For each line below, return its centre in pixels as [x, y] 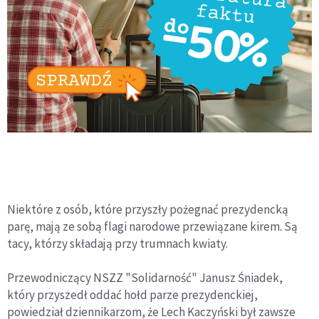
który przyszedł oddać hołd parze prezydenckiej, [132, 295]
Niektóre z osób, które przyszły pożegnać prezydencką [148, 210]
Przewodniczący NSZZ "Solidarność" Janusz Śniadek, [145, 278]
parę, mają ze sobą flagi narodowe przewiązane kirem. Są [152, 227]
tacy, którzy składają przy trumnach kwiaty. [117, 244]
